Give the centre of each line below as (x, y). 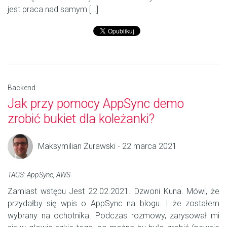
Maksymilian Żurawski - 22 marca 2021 (107, 146)
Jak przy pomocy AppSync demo (96, 104)
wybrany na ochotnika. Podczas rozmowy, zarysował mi (113, 216)
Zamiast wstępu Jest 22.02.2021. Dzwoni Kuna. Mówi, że (113, 192)
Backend (22, 88)
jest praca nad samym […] (53, 10)
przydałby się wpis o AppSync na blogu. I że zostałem (113, 204)
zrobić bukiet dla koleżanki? (81, 119)
